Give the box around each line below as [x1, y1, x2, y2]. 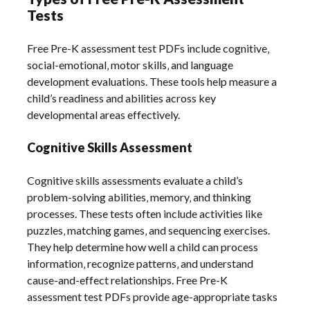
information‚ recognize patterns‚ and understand [27, 257, 254, 271]
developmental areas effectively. [27, 108, 181, 122]
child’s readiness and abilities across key [27, 91, 217, 105]
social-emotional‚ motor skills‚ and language [27, 58, 234, 72]
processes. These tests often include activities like [27, 207, 263, 221]
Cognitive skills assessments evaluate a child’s [27, 174, 244, 188]
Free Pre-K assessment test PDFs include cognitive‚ [27, 42, 270, 55]
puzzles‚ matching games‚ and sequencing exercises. [27, 224, 271, 237]
